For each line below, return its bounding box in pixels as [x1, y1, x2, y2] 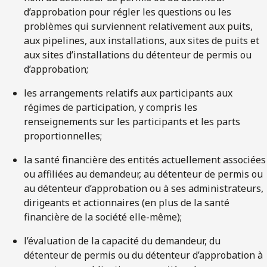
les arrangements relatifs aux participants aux [24, 86, 232, 100]
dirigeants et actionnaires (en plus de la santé [24, 195, 229, 209]
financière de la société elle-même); [24, 210, 182, 223]
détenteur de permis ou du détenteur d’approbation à [24, 248, 263, 262]
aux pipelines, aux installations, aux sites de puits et [24, 33, 259, 47]
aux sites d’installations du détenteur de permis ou [24, 48, 252, 61]
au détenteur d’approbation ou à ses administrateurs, [24, 181, 263, 195]
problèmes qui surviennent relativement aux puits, [24, 19, 253, 33]
